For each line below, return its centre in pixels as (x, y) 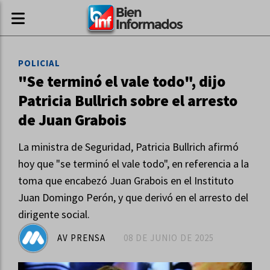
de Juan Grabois (72, 120)
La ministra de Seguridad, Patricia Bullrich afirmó (128, 147)
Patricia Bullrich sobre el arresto (128, 101)
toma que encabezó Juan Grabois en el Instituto (126, 181)
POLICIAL (39, 63)
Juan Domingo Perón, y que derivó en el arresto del (133, 197)
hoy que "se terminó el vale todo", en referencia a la (133, 164)
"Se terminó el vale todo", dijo (122, 81)
